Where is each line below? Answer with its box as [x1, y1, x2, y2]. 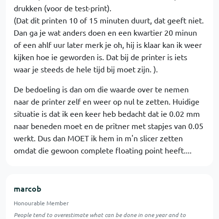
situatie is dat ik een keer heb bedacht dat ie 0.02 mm [14, 109, 200, 118]
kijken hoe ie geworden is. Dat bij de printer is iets [14, 52, 187, 62]
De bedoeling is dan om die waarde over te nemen [14, 84, 189, 94]
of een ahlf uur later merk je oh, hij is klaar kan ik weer [14, 40, 202, 49]
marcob [14, 183, 42, 194]
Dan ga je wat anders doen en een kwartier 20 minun [14, 27, 197, 37]
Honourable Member [14, 199, 69, 207]
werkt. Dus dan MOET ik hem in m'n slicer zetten [14, 133, 183, 143]
